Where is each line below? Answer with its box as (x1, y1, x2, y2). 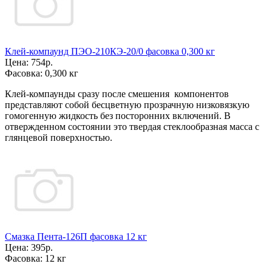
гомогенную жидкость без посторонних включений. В (5, 110, 231, 121)
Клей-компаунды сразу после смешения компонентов (5, 89, 229, 99)
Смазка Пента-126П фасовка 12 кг (5, 231, 147, 242)
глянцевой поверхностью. (5, 132, 112, 143)
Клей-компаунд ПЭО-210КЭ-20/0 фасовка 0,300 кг (5, 46, 215, 56)
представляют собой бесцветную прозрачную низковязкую (5, 100, 250, 110)
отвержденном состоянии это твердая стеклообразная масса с (5, 121, 259, 132)
